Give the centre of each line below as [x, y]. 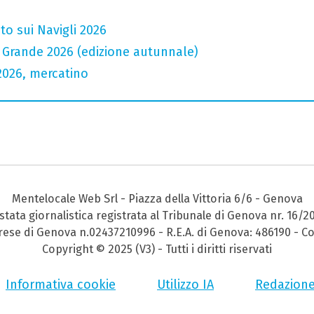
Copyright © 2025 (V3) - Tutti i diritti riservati [157, 250]
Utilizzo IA [185, 285]
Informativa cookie [61, 285]
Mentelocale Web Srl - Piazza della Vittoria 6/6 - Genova [157, 199]
